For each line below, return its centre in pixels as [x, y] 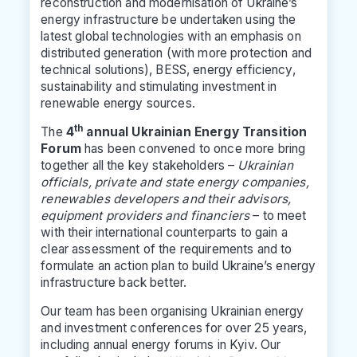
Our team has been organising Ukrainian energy [173, 311]
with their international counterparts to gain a [164, 232]
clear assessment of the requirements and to [167, 249]
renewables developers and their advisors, [166, 198]
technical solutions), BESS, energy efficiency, [168, 69]
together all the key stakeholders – [139, 165]
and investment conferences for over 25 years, [174, 328]
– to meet [278, 215]
